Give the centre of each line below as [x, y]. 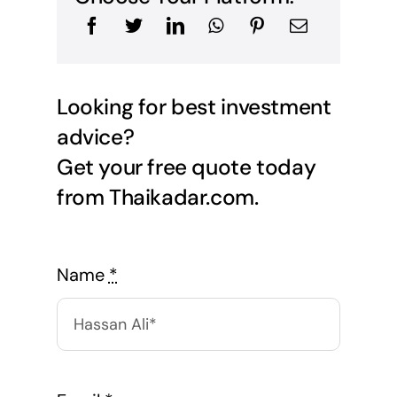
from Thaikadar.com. [157, 198]
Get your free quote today [186, 168]
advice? [95, 138]
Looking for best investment [194, 108]
